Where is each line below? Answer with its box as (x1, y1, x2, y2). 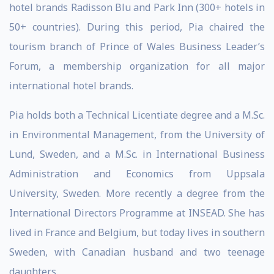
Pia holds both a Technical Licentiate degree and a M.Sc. (9, 108, 265, 122)
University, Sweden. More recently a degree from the (9, 187, 265, 200)
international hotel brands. (9, 79, 133, 92)
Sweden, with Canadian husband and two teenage (9, 245, 265, 259)
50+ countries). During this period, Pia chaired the (9, 20, 265, 34)
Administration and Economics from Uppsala (9, 167, 265, 180)
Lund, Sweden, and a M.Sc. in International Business (9, 147, 265, 161)
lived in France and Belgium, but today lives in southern (9, 226, 265, 239)
